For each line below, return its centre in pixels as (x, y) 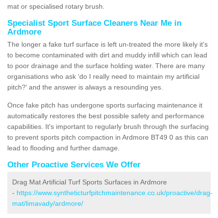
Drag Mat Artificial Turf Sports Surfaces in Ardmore (90, 182)
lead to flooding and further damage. (64, 148)
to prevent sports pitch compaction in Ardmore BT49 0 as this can (108, 137)
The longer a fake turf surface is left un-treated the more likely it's (108, 44)
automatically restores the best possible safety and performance (106, 116)
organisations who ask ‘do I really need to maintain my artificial (103, 76)
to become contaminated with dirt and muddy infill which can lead (107, 55)
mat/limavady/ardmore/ (48, 203)
